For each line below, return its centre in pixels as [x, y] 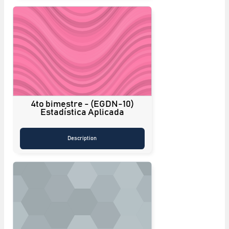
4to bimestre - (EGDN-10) [82, 104]
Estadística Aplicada [82, 112]
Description [82, 138]
